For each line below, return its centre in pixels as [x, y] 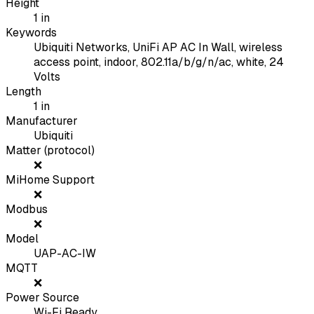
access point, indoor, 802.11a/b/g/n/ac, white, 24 [159, 62]
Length [23, 92]
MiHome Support [50, 180]
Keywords [31, 33]
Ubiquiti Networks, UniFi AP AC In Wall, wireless [158, 48]
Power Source [42, 298]
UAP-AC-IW [65, 254]
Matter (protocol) [50, 151]
